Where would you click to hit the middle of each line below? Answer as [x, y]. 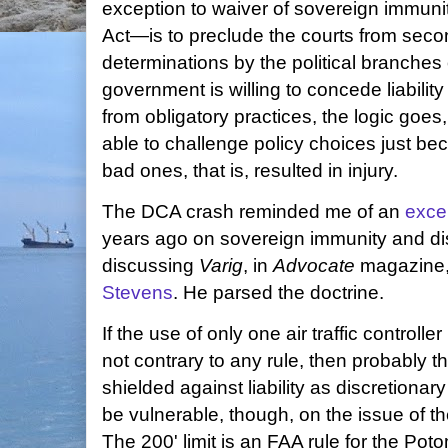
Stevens [137, 292]
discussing [150, 265]
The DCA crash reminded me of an [253, 211]
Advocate [314, 265]
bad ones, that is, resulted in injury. [250, 170]
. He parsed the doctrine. [278, 292]
